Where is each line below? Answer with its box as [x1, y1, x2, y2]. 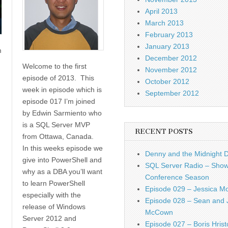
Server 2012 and [22, 214, 76, 222]
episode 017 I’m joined [22, 97, 95, 105]
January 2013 [145, 42, 189, 51]
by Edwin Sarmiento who [22, 108, 102, 117]
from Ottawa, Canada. [22, 132, 96, 140]
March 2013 [145, 19, 184, 27]
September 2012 [145, 89, 199, 98]
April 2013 [145, 7, 178, 16]
